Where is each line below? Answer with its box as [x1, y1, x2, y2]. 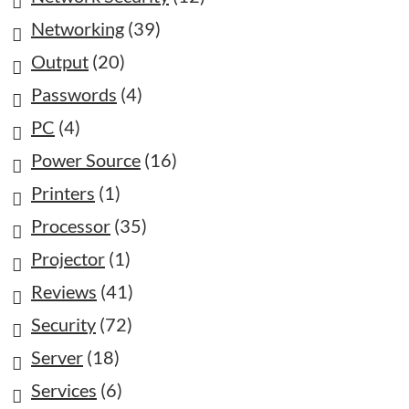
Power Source [31, 149, 141, 171]
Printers [31, 182, 95, 204]
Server [31, 346, 83, 368]
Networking [31, 17, 124, 39]
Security [31, 313, 96, 335]
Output [31, 50, 89, 72]
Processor [31, 215, 110, 236]
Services [31, 379, 97, 401]
